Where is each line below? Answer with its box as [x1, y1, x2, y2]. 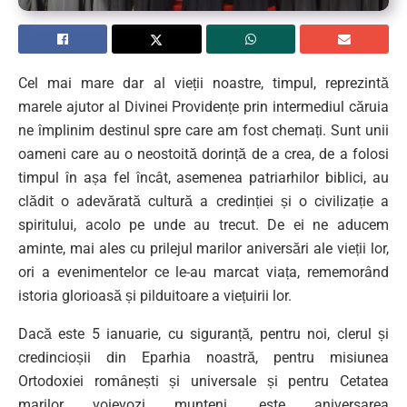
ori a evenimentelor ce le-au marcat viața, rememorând [18, 263, 389, 281]
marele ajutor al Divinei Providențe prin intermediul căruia [18, 97, 389, 115]
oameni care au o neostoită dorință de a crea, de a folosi [18, 144, 389, 163]
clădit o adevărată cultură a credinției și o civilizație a [18, 192, 389, 210]
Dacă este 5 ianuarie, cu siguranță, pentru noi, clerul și [18, 324, 389, 342]
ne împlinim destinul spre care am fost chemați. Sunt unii [18, 121, 389, 139]
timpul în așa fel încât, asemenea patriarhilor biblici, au [18, 168, 389, 186]
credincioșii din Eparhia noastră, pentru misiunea [18, 348, 389, 366]
